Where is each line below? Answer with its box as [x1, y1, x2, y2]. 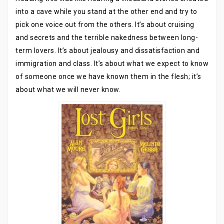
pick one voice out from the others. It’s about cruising [15, 20, 194, 28]
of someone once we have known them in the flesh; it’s [15, 72, 201, 80]
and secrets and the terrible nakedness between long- [15, 33, 198, 41]
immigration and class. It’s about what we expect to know [15, 59, 208, 67]
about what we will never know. [15, 85, 120, 93]
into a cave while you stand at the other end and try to [15, 7, 197, 15]
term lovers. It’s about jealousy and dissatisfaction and [15, 46, 199, 54]
